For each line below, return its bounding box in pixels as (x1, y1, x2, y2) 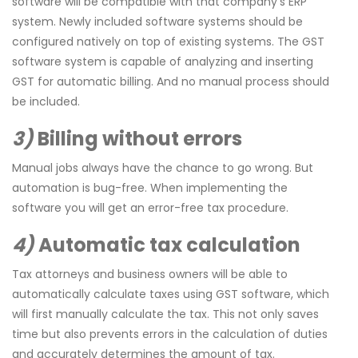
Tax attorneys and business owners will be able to (12, 266, 288, 283)
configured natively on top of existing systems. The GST (12, 34, 324, 50)
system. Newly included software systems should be (12, 14, 303, 30)
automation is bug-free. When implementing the (12, 180, 288, 197)
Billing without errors (38, 125, 242, 153)
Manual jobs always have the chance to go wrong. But (12, 160, 313, 177)
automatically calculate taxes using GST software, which (12, 286, 329, 303)
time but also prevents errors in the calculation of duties (12, 326, 328, 343)
